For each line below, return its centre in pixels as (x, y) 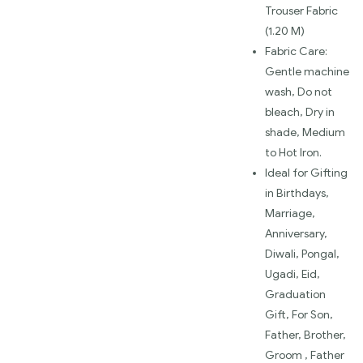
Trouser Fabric (301, 11)
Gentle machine (307, 71)
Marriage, (290, 213)
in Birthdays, (297, 193)
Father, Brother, (305, 335)
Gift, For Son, (299, 314)
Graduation (295, 294)
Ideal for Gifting (306, 173)
